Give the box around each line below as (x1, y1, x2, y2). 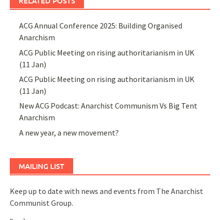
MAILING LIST (19, 161, 64, 171)
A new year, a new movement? (19, 127, 119, 137)
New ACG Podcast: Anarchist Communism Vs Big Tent (19, 101, 198, 111)
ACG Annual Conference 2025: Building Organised (19, 21, 183, 31)
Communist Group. (10, 197, 73, 208)
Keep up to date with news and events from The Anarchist (10, 186, 203, 196)
